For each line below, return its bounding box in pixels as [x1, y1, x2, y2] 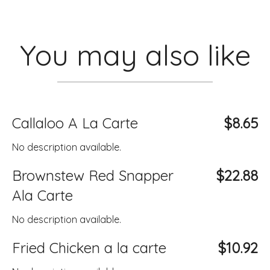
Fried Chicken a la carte [12, 239, 166, 257]
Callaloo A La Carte [12, 114, 138, 132]
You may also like [19, 37, 251, 73]
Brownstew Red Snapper [12, 166, 174, 184]
